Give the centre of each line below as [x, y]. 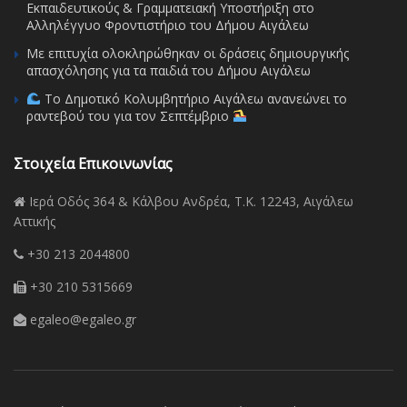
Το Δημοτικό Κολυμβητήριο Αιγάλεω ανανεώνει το [194, 98]
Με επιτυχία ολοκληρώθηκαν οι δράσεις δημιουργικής [188, 53]
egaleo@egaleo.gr [81, 319]
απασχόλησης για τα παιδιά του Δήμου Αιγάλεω [169, 70]
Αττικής [35, 221]
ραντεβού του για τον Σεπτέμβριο [129, 115]
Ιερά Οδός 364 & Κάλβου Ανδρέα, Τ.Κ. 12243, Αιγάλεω [189, 201]
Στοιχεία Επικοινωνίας [93, 163]
